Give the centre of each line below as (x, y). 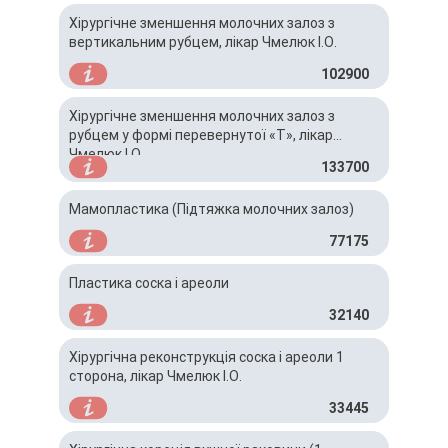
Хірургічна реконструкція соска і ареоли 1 (206, 357)
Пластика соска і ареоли (149, 283)
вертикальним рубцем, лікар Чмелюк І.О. (203, 42)
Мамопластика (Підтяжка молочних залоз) (211, 209)
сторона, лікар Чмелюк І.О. (155, 376)
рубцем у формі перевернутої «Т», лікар (201, 135)
